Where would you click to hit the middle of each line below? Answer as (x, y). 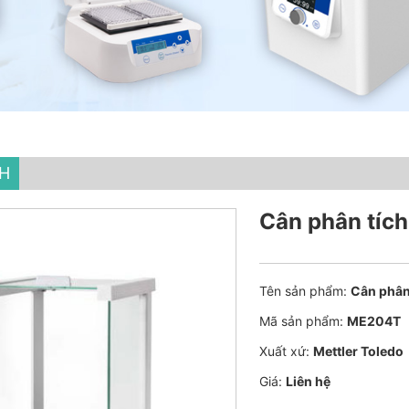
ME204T (374, 320)
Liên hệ (309, 381)
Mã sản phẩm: (302, 320)
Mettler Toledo (359, 351)
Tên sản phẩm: (304, 290)
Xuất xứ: (285, 351)
